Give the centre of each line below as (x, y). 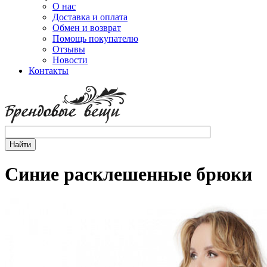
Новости (70, 60)
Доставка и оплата (90, 17)
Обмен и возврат (87, 28)
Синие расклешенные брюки (128, 174)
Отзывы (69, 49)
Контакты (49, 71)
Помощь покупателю (95, 38)
